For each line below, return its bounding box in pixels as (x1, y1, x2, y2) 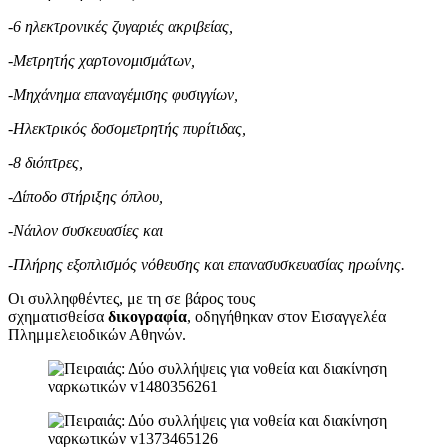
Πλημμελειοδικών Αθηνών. (8, 325, 186, 343)
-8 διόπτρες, (8, 153, 83, 171)
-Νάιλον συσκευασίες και (8, 221, 163, 239)
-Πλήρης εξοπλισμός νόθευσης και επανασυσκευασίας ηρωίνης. (8, 255, 405, 273)
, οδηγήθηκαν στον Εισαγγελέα (187, 307, 386, 325)
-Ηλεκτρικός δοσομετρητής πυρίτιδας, (8, 119, 246, 137)
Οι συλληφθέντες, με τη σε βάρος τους (8, 289, 255, 307)
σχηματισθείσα (8, 307, 108, 325)
